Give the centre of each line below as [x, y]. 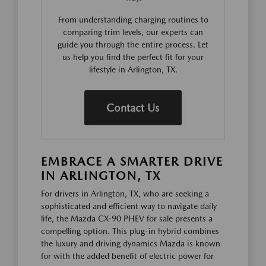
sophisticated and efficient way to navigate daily [129, 206]
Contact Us [133, 108]
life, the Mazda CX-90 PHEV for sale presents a [127, 218]
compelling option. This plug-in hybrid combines [130, 231]
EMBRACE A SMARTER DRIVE [132, 161]
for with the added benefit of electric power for [127, 256]
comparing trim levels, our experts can [133, 32]
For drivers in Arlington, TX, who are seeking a [125, 194]
